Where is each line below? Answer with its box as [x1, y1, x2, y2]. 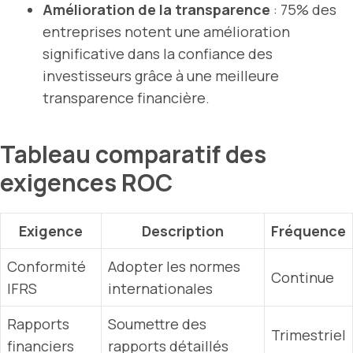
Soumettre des [108, 314, 206, 334]
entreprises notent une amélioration [43, 22, 290, 42]
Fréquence [271, 221, 346, 241]
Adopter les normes [108, 257, 240, 277]
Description [142, 221, 224, 241]
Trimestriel [271, 325, 346, 345]
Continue [271, 268, 334, 288]
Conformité [7, 257, 86, 277]
